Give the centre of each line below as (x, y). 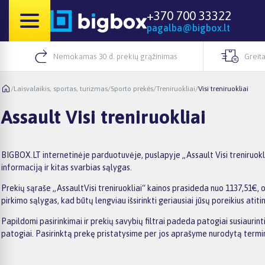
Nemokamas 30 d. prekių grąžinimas (115, 56)
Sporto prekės (132, 88)
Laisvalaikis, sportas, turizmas (61, 88)
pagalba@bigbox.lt (188, 28)
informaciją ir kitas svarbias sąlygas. (67, 167)
